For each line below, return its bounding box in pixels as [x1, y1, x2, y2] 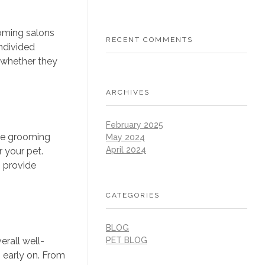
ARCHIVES [106, 88, 150, 96]
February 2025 [106, 120, 163, 130]
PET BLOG [106, 235, 147, 245]
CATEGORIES [106, 190, 160, 199]
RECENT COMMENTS [106, 35, 193, 44]
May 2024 [106, 132, 145, 143]
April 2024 [106, 145, 146, 155]
